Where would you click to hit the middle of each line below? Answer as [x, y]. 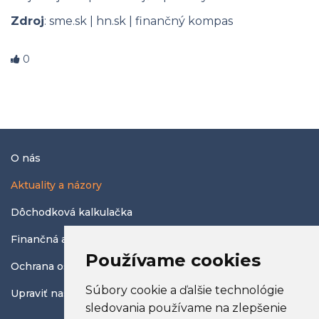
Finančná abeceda [58, 240]
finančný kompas [184, 21]
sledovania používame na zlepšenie [186, 308]
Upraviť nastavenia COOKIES [84, 294]
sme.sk [68, 21]
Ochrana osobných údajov [78, 267]
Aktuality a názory [56, 185]
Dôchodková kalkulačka [72, 213]
